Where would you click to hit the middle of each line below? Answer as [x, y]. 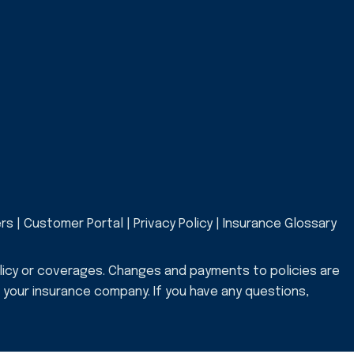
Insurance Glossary [280, 224]
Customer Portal [73, 224]
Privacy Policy [173, 224]
